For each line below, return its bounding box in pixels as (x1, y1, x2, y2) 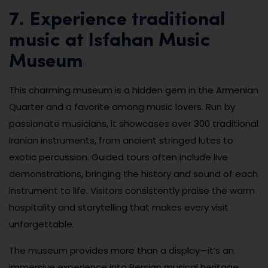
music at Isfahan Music (9, 31, 211, 51)
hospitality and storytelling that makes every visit (9, 200, 229, 214)
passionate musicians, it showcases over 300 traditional (9, 117, 258, 130)
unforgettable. (9, 217, 74, 230)
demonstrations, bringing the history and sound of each (9, 167, 258, 180)
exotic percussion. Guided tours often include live (9, 150, 228, 163)
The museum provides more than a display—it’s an (9, 243, 234, 257)
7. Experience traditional (9, 10, 225, 30)
